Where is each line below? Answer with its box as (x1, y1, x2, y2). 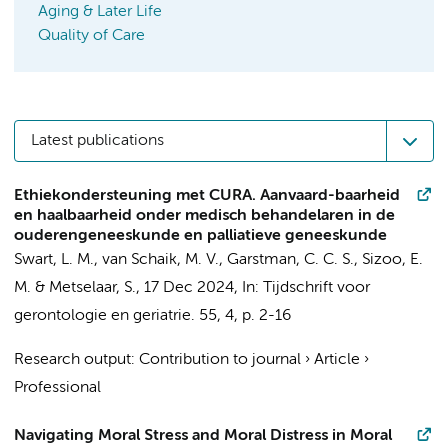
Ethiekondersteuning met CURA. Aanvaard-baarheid (14, 188, 400, 204)
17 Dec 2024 (144, 280, 234, 296)
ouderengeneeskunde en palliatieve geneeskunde (14, 228, 387, 244)
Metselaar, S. (49, 280, 136, 296)
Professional (14, 380, 101, 396)
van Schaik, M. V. (102, 252, 219, 268)
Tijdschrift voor (263, 280, 370, 296)
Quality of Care (38, 28, 145, 44)
